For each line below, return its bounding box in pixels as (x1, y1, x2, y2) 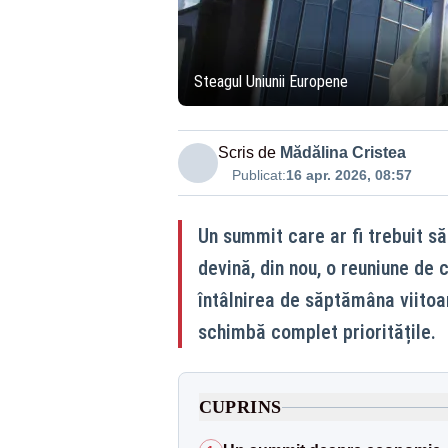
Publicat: (231, 167, 286, 183)
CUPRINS (198, 397, 282, 417)
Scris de (217, 144, 276, 161)
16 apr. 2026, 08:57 (285, 167, 412, 183)
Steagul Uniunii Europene (193, 72, 348, 91)
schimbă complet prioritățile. (197, 320, 436, 344)
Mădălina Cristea (279, 144, 406, 161)
